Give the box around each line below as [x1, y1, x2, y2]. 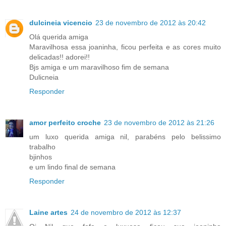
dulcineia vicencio [29, 19, 92, 27]
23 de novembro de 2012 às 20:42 [95, 19, 206, 27]
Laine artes [29, 208, 68, 217]
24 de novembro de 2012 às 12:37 [71, 208, 181, 217]
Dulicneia [29, 73, 59, 82]
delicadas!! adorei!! [29, 53, 90, 62]
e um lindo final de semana [29, 163, 116, 172]
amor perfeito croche [29, 119, 101, 127]
